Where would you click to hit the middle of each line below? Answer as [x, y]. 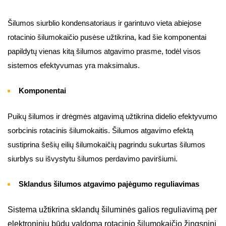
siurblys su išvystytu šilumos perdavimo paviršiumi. [93, 159]
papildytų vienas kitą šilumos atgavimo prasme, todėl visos [104, 52]
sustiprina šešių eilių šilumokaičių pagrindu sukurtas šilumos [106, 145]
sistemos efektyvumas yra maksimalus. [74, 66]
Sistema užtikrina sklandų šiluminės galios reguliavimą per [112, 210]
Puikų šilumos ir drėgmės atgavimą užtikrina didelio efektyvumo [112, 117]
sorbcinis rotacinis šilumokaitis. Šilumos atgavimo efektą [100, 131]
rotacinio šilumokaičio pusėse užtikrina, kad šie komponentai [107, 38]
